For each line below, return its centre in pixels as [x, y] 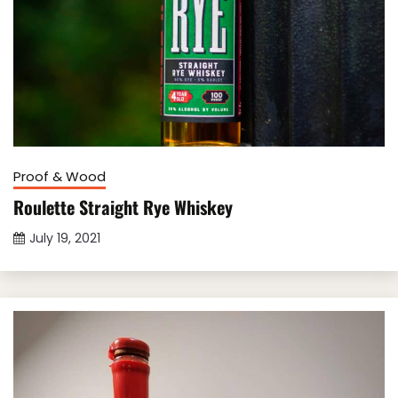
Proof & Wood [60, 177]
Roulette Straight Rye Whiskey [123, 207]
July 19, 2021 [65, 239]
